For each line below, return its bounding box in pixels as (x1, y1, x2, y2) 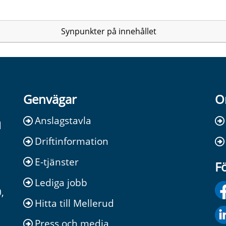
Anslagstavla (35, 114, 91, 128)
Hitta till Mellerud (35, 196, 114, 210)
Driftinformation (35, 134, 108, 148)
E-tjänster (35, 154, 79, 168)
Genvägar (23, 90, 77, 107)
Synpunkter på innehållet (61, 25, 156, 37)
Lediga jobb (35, 175, 87, 189)
